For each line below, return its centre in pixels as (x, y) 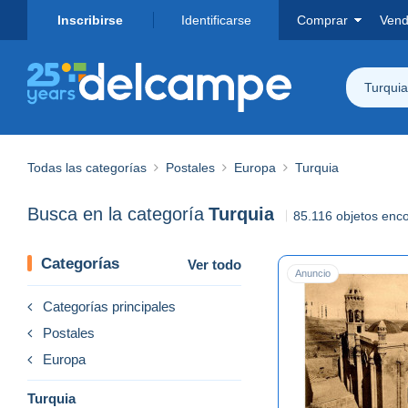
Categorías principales (109, 306)
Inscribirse (90, 20)
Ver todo (214, 264)
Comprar (322, 20)
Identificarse (216, 20)
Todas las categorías (87, 167)
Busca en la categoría (116, 214)
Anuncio (313, 273)
